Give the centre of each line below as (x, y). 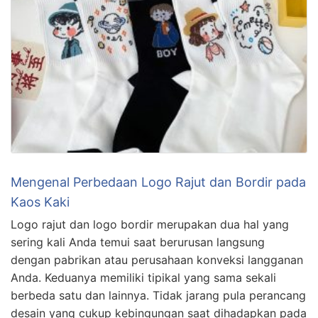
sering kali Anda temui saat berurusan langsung (138, 242)
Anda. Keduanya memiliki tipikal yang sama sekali (143, 278)
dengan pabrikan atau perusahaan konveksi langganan (157, 260)
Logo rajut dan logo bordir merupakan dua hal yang (150, 225)
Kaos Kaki (40, 202)
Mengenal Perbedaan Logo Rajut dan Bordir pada (158, 182)
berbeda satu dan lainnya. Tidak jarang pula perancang (158, 296)
